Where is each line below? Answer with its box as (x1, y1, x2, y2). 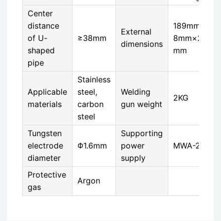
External (121, 27, 151, 37)
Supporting (121, 128, 163, 138)
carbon (77, 99, 104, 109)
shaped (28, 45, 55, 55)
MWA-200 (173, 141, 210, 150)
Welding (121, 87, 150, 97)
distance (28, 21, 59, 31)
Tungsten (28, 128, 62, 138)
